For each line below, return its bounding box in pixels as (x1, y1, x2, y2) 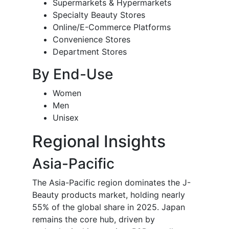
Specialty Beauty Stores (53, 10, 145, 20)
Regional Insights (32, 131, 166, 152)
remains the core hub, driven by (32, 214, 155, 225)
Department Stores (53, 47, 127, 57)
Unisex (53, 112, 79, 123)
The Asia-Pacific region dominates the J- (32, 177, 191, 188)
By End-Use (32, 65, 113, 83)
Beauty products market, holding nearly (32, 190, 185, 200)
